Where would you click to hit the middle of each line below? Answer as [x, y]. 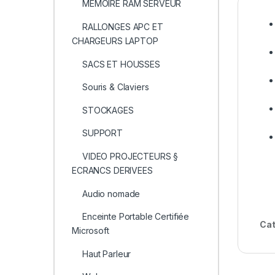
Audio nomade [111, 193]
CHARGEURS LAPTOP [115, 41]
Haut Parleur [107, 254]
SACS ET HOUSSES [121, 64]
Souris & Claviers [115, 87]
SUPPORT [102, 133]
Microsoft [90, 231]
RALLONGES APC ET [122, 27]
